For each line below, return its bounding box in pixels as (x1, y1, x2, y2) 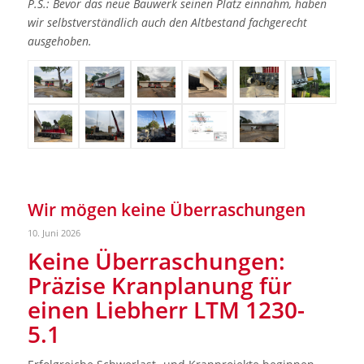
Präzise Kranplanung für (27, 269, 292, 301)
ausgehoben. (27, 32, 92, 49)
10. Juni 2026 (27, 226, 80, 239)
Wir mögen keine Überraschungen (27, 197, 305, 221)
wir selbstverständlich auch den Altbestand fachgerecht (27, 14, 307, 30)
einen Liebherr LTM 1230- (27, 293, 305, 325)
